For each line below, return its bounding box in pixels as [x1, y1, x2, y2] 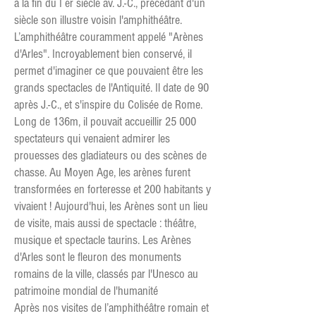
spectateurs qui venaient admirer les [14, 131, 170, 146]
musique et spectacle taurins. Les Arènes [14, 233, 191, 248]
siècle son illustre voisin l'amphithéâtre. [14, 13, 182, 28]
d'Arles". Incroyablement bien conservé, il [14, 47, 192, 61]
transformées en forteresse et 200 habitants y [14, 182, 211, 197]
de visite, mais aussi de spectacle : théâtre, [14, 216, 196, 231]
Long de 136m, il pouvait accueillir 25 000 [14, 114, 196, 129]
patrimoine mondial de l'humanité [14, 284, 158, 298]
